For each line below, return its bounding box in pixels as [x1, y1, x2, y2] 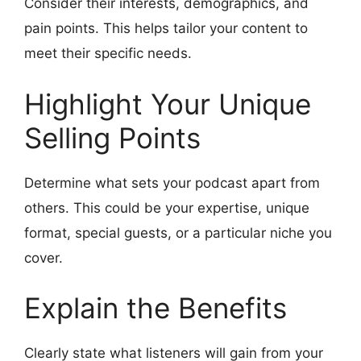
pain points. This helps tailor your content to [24, 20, 308, 37]
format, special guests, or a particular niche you [24, 224, 332, 241]
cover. [24, 249, 63, 266]
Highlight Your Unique [24, 86, 311, 121]
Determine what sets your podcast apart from [24, 174, 320, 191]
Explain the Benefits [24, 291, 287, 326]
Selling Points [24, 120, 201, 155]
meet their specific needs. [24, 45, 192, 62]
